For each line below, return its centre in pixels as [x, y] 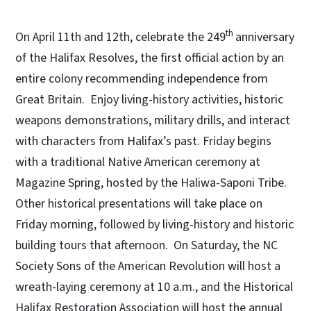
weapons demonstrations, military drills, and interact [153, 121]
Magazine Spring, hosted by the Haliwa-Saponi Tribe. [151, 183]
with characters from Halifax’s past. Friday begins [143, 142]
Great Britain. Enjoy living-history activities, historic [149, 100]
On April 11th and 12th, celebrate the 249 [120, 37]
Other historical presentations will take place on [139, 204]
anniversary [265, 37]
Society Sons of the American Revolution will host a [148, 267]
